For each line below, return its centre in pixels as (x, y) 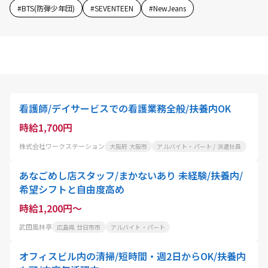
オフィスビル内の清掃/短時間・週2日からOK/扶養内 (133, 256)
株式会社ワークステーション (62, 146)
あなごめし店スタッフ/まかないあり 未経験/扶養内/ (131, 175)
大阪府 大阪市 (129, 146)
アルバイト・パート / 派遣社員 (199, 146)
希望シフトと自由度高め (72, 189)
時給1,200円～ (51, 208)
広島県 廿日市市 (79, 227)
